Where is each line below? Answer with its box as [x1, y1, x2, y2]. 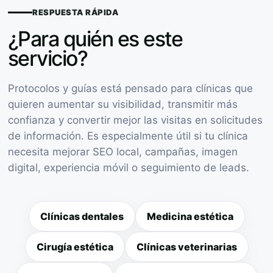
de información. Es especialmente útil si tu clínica [8, 129, 248, 142]
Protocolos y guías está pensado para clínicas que [8, 82, 253, 94]
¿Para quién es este [8, 26, 183, 51]
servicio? [8, 45, 88, 71]
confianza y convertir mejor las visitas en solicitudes [8, 113, 263, 126]
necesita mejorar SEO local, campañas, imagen [8, 145, 238, 158]
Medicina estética [146, 210, 233, 222]
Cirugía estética [36, 240, 113, 253]
